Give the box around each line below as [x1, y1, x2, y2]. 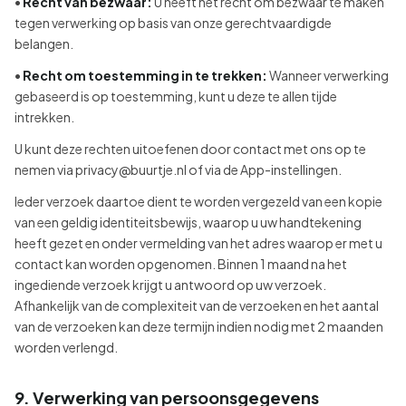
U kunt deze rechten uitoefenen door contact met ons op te [14, 140, 366, 157]
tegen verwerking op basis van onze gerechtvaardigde [14, 14, 332, 31]
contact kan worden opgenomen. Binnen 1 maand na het [14, 256, 347, 272]
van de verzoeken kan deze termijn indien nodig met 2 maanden [14, 318, 383, 334]
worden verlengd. [14, 339, 118, 355]
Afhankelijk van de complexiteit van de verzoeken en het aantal [14, 297, 379, 314]
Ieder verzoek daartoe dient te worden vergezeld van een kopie [14, 193, 382, 209]
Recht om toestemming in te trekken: [23, 67, 267, 83]
